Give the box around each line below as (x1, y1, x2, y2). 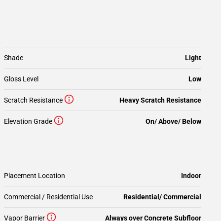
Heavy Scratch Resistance (119, 96, 201, 104)
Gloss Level (4, 75, 38, 83)
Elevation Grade (4, 117, 52, 125)
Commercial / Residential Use (4, 193, 93, 201)
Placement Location (4, 172, 65, 180)
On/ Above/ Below (146, 117, 201, 125)
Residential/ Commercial (123, 193, 201, 201)
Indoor (181, 172, 201, 180)
